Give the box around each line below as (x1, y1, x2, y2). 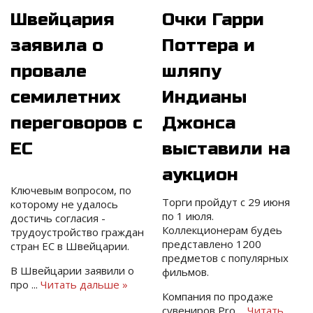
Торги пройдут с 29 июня (162, 195, 291, 210)
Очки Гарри (162, 9, 265, 31)
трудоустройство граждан (10, 225, 144, 240)
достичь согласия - (10, 211, 105, 226)
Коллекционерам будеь (162, 223, 283, 238)
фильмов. (162, 265, 210, 279)
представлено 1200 (162, 237, 262, 252)
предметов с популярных (162, 251, 289, 265)
